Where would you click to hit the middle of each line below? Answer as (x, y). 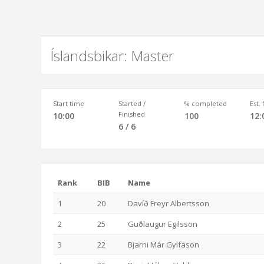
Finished (132, 114)
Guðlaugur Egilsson (163, 224)
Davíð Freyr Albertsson (169, 203)
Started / (132, 103)
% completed (205, 103)
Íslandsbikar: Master (112, 56)
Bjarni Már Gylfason (164, 245)
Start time (69, 103)
